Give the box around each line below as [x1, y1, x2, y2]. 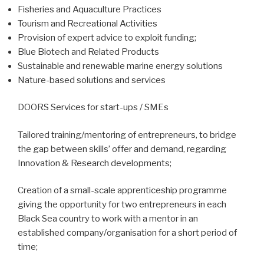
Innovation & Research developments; [18, 157, 171, 169]
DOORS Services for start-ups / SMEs [18, 102, 169, 113]
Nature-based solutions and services [18, 74, 166, 85]
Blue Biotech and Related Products [18, 46, 159, 57]
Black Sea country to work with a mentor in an [18, 213, 198, 225]
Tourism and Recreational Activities [18, 18, 157, 29]
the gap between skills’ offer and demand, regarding [18, 143, 226, 154]
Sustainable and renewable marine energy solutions [18, 60, 223, 71]
